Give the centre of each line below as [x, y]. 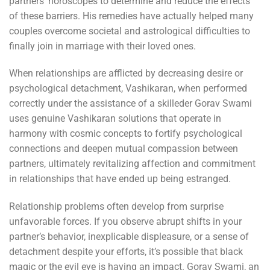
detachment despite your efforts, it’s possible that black [126, 252]
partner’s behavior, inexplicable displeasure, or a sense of [129, 237]
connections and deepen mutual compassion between [124, 149]
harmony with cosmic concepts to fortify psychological [126, 134]
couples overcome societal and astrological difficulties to [130, 31]
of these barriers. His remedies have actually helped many [131, 16]
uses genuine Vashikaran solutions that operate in [115, 119]
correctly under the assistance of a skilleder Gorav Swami [130, 104]
